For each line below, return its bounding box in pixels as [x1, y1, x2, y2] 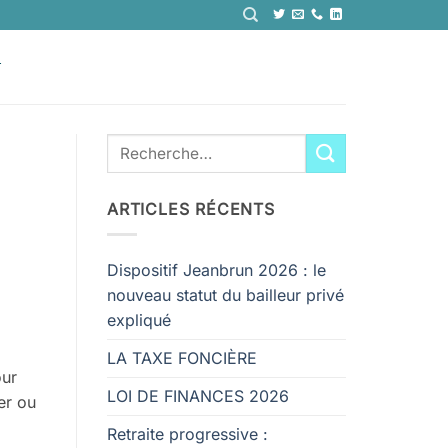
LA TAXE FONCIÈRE [107, 347, 257, 368]
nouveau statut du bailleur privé [107, 284, 344, 305]
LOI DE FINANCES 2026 [107, 385, 289, 406]
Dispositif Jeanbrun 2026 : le [107, 259, 326, 280]
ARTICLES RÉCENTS [107, 199, 275, 219]
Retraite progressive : [107, 423, 268, 444]
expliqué [107, 309, 171, 330]
